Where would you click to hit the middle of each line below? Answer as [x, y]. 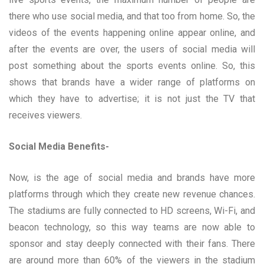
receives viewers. [45, 115]
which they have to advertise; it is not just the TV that [132, 98]
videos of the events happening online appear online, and [132, 32]
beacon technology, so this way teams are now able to [132, 227]
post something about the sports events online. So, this [132, 65]
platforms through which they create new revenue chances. [132, 194]
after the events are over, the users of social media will [132, 49]
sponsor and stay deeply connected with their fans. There [132, 243]
